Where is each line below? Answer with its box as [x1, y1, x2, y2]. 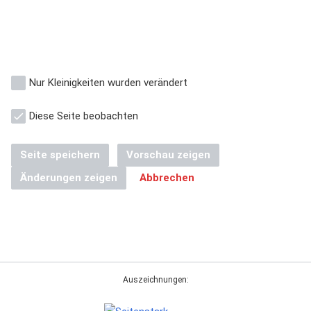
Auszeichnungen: [122, 274, 189, 285]
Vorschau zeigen [126, 148, 210, 161]
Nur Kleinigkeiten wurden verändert [29, 76, 187, 89]
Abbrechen [140, 171, 194, 184]
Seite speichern [20, 148, 100, 161]
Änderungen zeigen [20, 171, 117, 184]
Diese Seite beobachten [29, 109, 138, 122]
